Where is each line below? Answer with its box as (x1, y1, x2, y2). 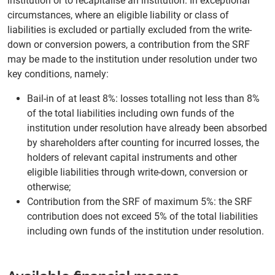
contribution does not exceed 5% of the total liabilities (27, 211, 258, 223)
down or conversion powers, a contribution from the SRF (7, 39, 250, 51)
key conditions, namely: (7, 68, 109, 80)
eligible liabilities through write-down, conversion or (27, 166, 247, 179)
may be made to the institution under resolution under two (7, 53, 257, 66)
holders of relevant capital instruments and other (27, 152, 237, 164)
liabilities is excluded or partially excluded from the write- (7, 24, 252, 36)
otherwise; (27, 181, 71, 193)
